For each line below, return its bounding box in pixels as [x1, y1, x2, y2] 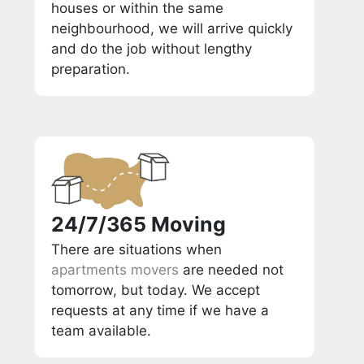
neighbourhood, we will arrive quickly [51, 19, 293, 37]
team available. [51, 322, 152, 339]
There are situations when [51, 240, 223, 258]
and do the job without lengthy [51, 40, 253, 57]
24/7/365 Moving [51, 211, 227, 236]
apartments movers [51, 261, 180, 278]
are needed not [179, 261, 284, 278]
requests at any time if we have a [51, 301, 270, 318]
